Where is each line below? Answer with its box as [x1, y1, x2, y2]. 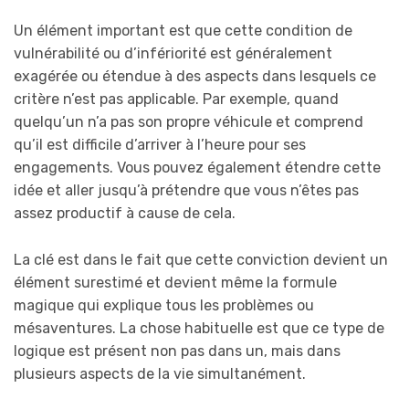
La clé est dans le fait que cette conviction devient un [14, 251, 388, 269]
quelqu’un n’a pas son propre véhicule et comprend [14, 113, 363, 131]
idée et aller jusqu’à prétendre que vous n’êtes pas [14, 182, 359, 200]
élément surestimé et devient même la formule [14, 274, 337, 292]
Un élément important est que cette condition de [14, 22, 352, 40]
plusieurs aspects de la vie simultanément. [14, 365, 306, 383]
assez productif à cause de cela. [14, 204, 236, 223]
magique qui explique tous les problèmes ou [14, 297, 314, 315]
